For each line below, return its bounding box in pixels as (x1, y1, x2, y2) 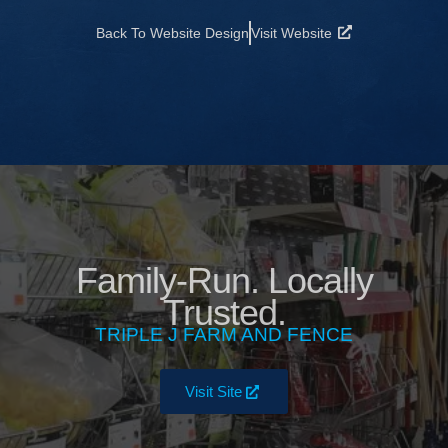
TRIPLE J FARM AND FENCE (95, 324, 353, 346)
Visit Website (250, 25, 332, 42)
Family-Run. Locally (75, 261, 373, 302)
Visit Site (184, 383, 242, 401)
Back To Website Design (95, 25, 249, 42)
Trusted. (162, 293, 286, 334)
